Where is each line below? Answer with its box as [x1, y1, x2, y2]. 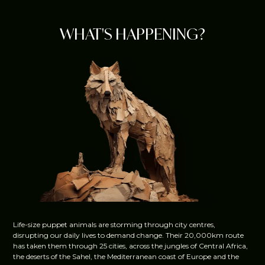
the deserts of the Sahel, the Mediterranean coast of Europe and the [13, 251, 240, 261]
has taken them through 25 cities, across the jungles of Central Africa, [13, 241, 248, 250]
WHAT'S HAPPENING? [60, 24, 205, 43]
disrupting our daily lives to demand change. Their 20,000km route [13, 230, 244, 240]
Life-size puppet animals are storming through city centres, [13, 219, 216, 229]
